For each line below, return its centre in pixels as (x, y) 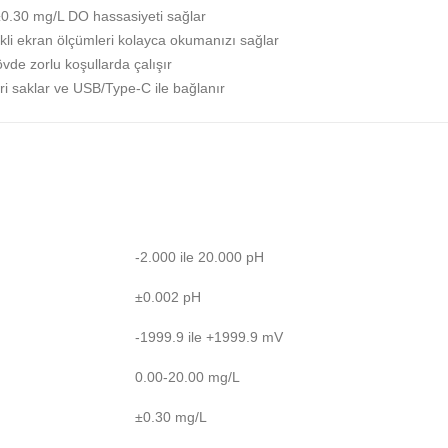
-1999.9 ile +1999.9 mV (209, 336)
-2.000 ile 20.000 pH (199, 256)
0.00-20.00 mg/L (187, 376)
